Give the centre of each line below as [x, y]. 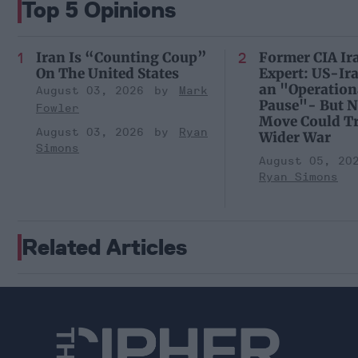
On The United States [107, 73]
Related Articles [104, 247]
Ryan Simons [298, 177]
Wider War [295, 137]
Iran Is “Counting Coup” [121, 57]
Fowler [58, 108]
